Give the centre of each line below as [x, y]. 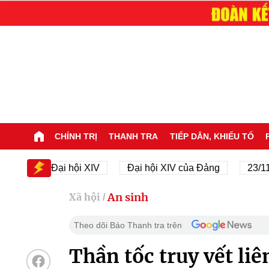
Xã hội [84, 197]
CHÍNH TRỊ [76, 136]
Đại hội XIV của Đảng [143, 168]
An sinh [128, 197]
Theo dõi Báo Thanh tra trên [128, 225]
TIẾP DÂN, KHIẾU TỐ [212, 136]
